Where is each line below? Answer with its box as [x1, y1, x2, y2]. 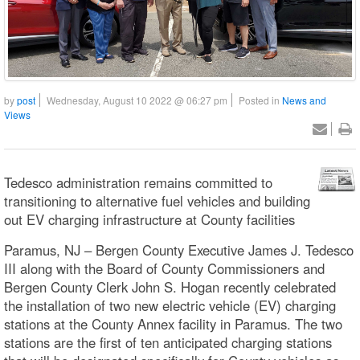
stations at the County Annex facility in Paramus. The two [4, 314, 342, 334]
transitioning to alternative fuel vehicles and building [4, 191, 310, 211]
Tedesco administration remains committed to [4, 173, 272, 193]
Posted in [239, 92, 282, 107]
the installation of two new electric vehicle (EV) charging [4, 296, 336, 316]
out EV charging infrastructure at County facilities [4, 210, 295, 230]
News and [282, 92, 326, 107]
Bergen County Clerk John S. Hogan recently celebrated [4, 277, 336, 297]
